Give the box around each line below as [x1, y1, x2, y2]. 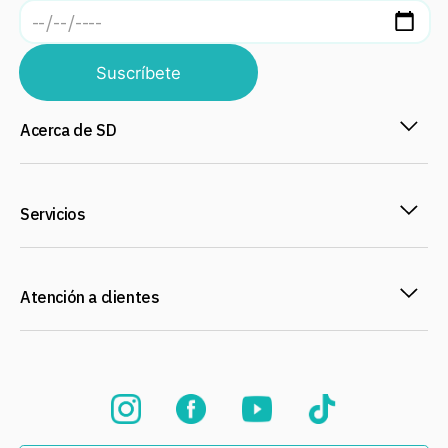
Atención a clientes [20, 286, 160, 307]
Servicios [20, 203, 86, 224]
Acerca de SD [20, 120, 117, 141]
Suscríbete [96, 62, 182, 83]
